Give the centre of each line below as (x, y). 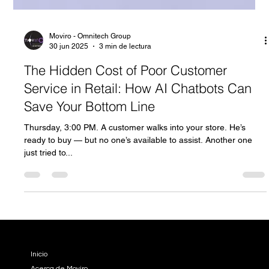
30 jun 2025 (69, 132)
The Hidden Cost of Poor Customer (126, 157)
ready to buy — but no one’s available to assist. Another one (138, 226)
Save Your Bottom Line (90, 193)
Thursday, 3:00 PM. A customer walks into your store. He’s (135, 214)
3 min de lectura (125, 132)
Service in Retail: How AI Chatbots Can (138, 175)
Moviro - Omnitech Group (90, 122)
